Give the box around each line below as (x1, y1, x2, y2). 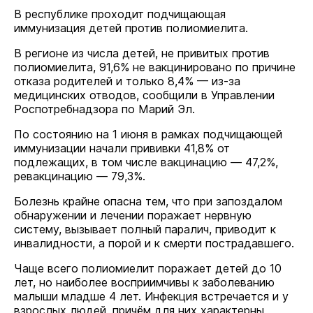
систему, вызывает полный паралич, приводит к (14, 222, 276, 236)
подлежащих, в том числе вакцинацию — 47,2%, (14, 155, 278, 169)
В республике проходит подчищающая (14, 7, 226, 21)
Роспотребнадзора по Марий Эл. (14, 102, 195, 116)
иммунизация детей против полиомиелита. (14, 21, 248, 35)
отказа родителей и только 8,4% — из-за (14, 74, 240, 88)
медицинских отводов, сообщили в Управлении (14, 88, 275, 102)
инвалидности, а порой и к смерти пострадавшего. (14, 236, 294, 250)
